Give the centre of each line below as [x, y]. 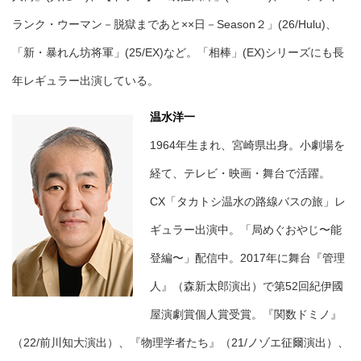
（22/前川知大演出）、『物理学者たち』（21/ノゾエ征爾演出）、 [180, 343]
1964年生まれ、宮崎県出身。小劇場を [247, 145]
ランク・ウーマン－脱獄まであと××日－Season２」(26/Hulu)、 [174, 25]
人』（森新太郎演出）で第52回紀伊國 [247, 286]
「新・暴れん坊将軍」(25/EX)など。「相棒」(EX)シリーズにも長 [178, 53]
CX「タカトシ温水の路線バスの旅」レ [248, 202]
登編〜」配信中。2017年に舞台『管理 [247, 258]
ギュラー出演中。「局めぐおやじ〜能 [246, 230]
